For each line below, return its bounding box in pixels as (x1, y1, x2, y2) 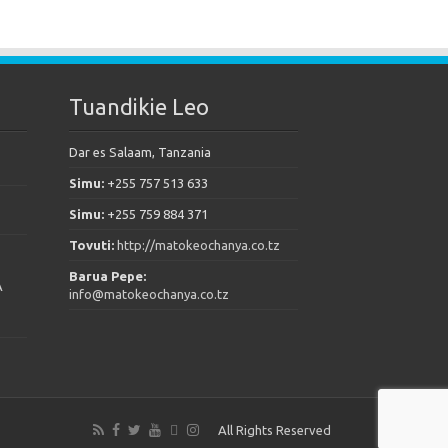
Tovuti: (68, 237, 117, 252)
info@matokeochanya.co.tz (68, 286, 229, 301)
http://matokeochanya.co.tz (116, 237, 280, 252)
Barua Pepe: (68, 268, 146, 283)
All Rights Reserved (218, 423, 331, 438)
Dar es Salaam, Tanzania (68, 144, 211, 159)
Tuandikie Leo (68, 93, 209, 119)
